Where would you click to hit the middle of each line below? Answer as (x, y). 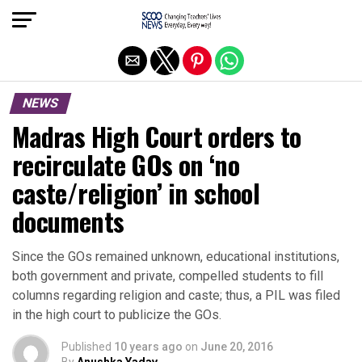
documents (68, 221)
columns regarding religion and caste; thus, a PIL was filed (176, 295)
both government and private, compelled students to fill (168, 276)
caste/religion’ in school (136, 193)
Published (86, 347)
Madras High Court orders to (157, 136)
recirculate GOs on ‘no (126, 164)
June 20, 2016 (237, 347)
